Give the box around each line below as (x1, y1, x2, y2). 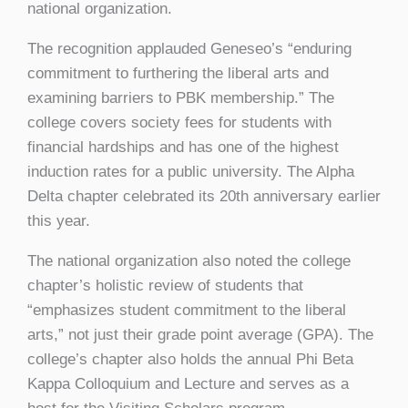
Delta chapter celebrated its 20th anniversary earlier (27, 188, 381, 206)
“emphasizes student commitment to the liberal (27, 301, 346, 320)
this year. (27, 212, 90, 230)
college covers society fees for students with (27, 114, 331, 132)
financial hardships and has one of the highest (27, 138, 339, 157)
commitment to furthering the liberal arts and (27, 65, 329, 83)
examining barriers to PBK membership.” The (27, 89, 334, 107)
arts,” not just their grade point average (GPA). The (27, 326, 373, 344)
